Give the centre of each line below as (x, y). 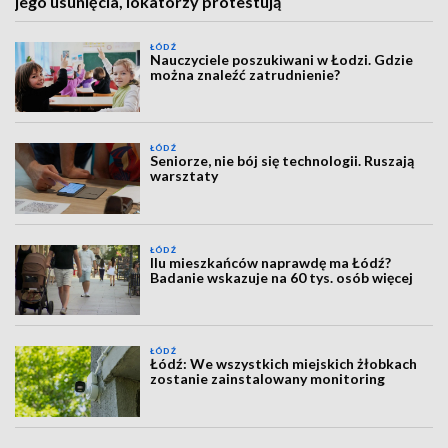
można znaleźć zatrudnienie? (245, 74)
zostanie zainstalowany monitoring (268, 379)
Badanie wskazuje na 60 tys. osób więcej (282, 277)
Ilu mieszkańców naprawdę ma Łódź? (271, 262)
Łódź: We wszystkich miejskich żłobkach (284, 364)
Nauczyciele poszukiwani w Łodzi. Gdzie (282, 59)
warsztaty (184, 176)
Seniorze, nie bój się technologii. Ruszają (282, 161)
